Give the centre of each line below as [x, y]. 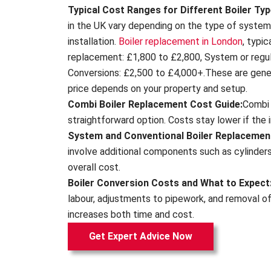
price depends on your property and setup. [158, 89]
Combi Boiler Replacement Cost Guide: [155, 105]
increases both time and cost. [131, 215]
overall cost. [94, 168]
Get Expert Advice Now [141, 237]
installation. [93, 42]
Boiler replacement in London [181, 42]
